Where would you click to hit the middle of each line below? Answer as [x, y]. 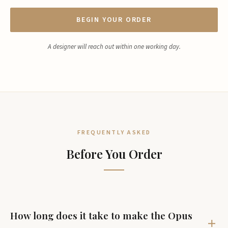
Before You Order [114, 154]
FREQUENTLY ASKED [114, 133]
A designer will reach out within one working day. [114, 47]
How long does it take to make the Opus [101, 215]
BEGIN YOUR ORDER [114, 20]
